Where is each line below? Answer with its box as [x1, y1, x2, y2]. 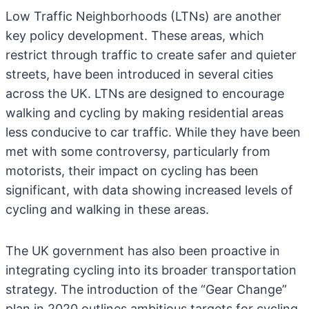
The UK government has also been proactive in [6, 243, 280, 258]
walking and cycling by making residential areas [6, 106, 283, 120]
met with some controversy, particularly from [6, 144, 270, 159]
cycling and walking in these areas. [6, 202, 209, 217]
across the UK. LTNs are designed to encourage [6, 86, 284, 101]
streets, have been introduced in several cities [6, 67, 273, 81]
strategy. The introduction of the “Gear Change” [6, 282, 287, 297]
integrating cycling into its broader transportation [6, 263, 297, 277]
